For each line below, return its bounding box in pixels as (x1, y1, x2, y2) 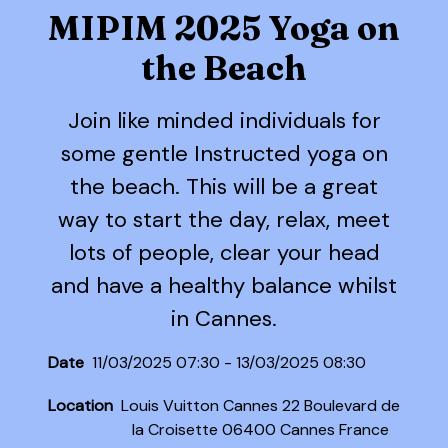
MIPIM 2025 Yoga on (48, 6, 400, 49)
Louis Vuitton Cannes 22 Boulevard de (121, 395, 400, 417)
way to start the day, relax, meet (58, 204, 390, 234)
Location (48, 395, 113, 417)
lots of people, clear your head (68, 237, 380, 267)
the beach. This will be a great (70, 171, 378, 201)
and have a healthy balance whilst (51, 270, 397, 300)
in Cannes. (171, 303, 277, 333)
